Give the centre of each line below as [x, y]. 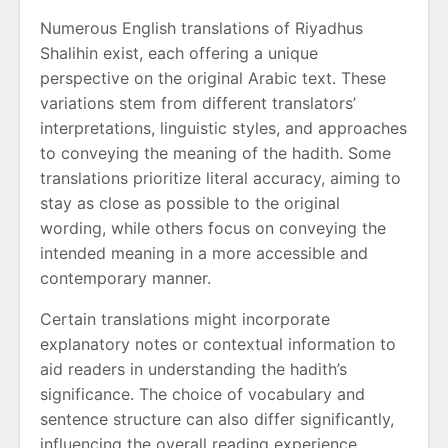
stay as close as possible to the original [190, 203]
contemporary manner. [125, 278]
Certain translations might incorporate [185, 319]
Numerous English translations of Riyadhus [201, 28]
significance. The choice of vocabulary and [202, 394]
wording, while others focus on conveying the [213, 228]
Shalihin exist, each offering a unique [179, 53]
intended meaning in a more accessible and [204, 253]
